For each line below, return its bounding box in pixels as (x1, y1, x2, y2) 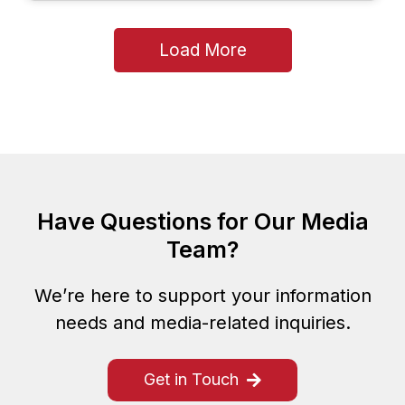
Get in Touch (144, 369, 239, 389)
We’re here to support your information (33, 284, 372, 306)
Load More (158, 39, 247, 61)
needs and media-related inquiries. (54, 311, 351, 334)
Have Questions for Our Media (36, 207, 369, 235)
